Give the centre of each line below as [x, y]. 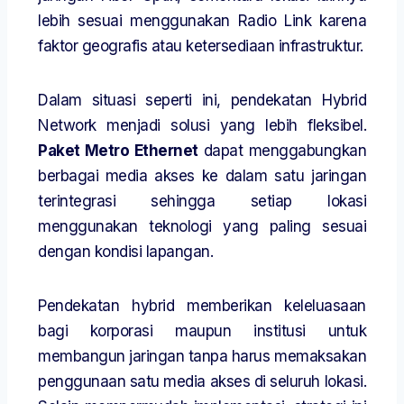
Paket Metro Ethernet [118, 151]
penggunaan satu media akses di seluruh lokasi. [202, 382]
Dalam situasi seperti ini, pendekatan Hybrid [202, 101]
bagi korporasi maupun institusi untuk [202, 331]
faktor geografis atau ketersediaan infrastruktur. [201, 46]
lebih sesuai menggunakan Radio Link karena [202, 21]
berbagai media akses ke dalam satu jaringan [202, 176]
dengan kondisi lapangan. [125, 252]
